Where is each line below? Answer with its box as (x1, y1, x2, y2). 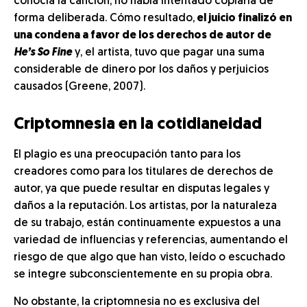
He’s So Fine (14, 47, 72, 58)
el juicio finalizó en (195, 13, 292, 24)
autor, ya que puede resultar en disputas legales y (14, 184, 269, 195)
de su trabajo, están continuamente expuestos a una (14, 218, 281, 229)
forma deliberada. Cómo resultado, (14, 13, 195, 24)
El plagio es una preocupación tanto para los (14, 149, 241, 160)
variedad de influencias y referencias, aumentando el (14, 235, 288, 246)
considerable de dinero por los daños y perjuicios (14, 64, 269, 75)
